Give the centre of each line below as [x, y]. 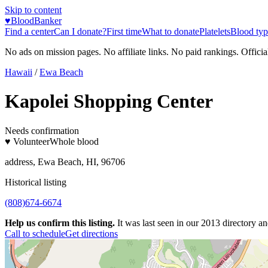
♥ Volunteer [27, 141]
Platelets [215, 31]
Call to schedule [35, 233]
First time [124, 31]
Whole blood [74, 141]
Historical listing [36, 182]
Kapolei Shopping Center [109, 101]
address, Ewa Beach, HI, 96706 [65, 162]
